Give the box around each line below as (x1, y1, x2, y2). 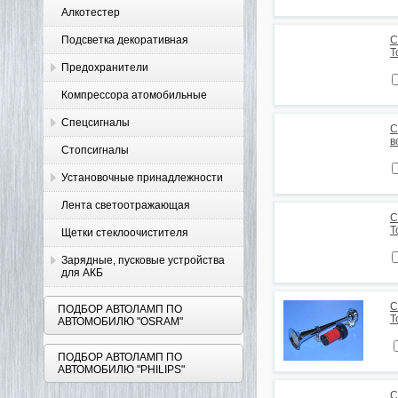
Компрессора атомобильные (61, 89, 207, 101)
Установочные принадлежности (61, 171, 223, 184)
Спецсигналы (61, 116, 130, 129)
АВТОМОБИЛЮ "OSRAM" (58, 315, 183, 328)
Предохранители (61, 61, 148, 74)
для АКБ (61, 267, 103, 279)
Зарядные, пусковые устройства (61, 254, 225, 267)
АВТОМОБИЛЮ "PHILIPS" (58, 363, 185, 376)
